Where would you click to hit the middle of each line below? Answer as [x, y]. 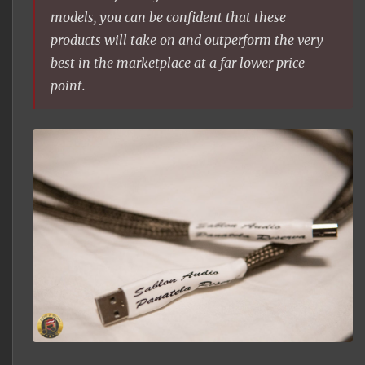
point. [68, 85]
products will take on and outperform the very [187, 40]
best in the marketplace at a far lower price [178, 62]
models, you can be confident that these [169, 17]
